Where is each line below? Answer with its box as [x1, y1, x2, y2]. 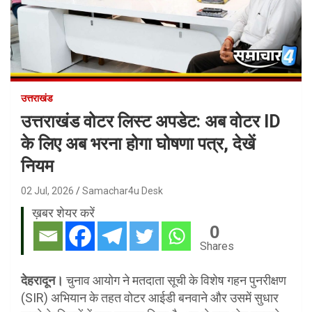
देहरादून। [21, 273, 63, 288]
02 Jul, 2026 [21, 185, 74, 197]
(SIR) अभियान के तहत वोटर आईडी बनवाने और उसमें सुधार [21, 290, 279, 306]
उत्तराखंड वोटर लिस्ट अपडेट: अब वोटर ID [21, 111, 281, 132]
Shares [200, 240, 234, 253]
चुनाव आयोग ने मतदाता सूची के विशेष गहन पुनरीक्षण [63, 273, 286, 288]
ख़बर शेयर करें [32, 205, 95, 221]
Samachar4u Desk [82, 185, 163, 197]
